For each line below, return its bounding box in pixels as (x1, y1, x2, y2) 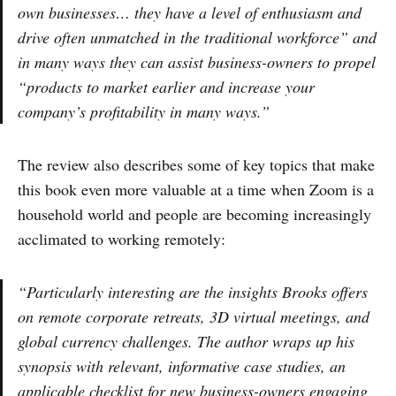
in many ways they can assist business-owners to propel (18, 51, 376, 73)
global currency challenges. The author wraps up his (18, 331, 354, 353)
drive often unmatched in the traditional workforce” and (18, 27, 377, 49)
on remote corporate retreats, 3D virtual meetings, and (18, 306, 369, 328)
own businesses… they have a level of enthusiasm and (18, 2, 362, 24)
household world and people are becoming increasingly (18, 203, 371, 225)
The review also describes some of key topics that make (18, 154, 375, 176)
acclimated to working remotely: (18, 228, 225, 250)
